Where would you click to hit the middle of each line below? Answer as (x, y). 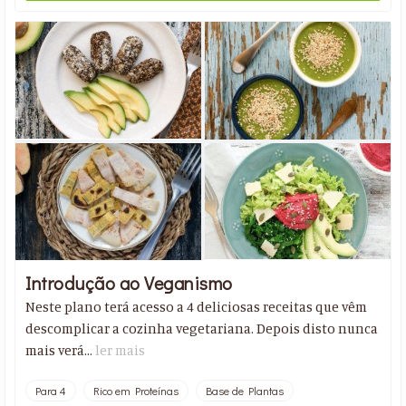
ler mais (121, 350)
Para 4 (51, 390)
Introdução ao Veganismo (129, 282)
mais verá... (61, 350)
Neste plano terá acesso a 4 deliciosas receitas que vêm (197, 306)
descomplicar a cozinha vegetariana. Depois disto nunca (202, 328)
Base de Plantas (245, 390)
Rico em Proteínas (136, 390)
